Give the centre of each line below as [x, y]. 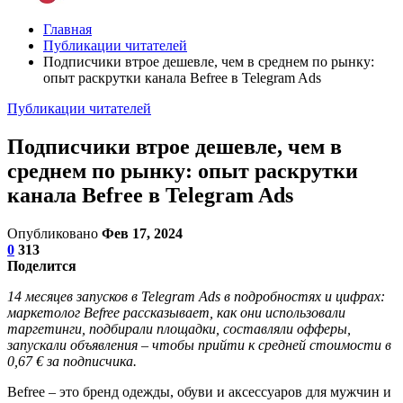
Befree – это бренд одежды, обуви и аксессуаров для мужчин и [199, 391]
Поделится [42, 265]
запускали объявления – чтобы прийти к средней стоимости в [199, 345]
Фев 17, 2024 [142, 233]
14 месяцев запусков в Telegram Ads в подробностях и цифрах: [196, 296]
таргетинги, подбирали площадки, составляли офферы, [179, 328]
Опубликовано [54, 233]
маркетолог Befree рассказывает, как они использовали [176, 312]
